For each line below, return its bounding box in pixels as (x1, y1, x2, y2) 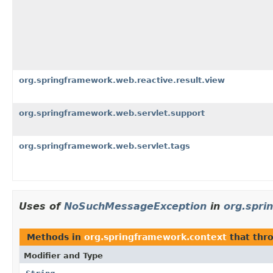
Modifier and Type (24, 250, 103, 260)
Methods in (27, 232, 84, 242)
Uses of (19, 200, 64, 212)
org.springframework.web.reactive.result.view (19, 75, 225, 85)
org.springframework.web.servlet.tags (19, 141, 190, 151)
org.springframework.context (84, 232, 227, 242)
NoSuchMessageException (64, 200, 207, 212)
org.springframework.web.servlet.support (19, 108, 205, 118)
